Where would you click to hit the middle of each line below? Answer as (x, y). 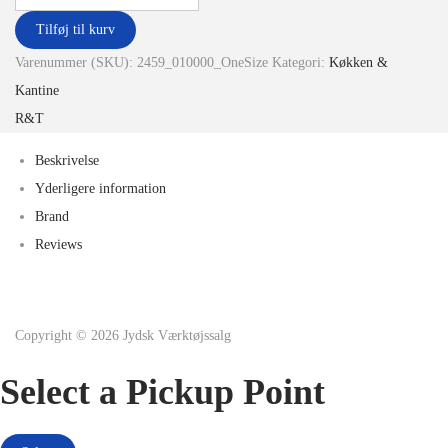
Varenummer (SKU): (76, 62)
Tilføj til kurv (75, 30)
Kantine (37, 90)
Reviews (58, 244)
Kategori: (300, 62)
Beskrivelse (67, 160)
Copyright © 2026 (69, 335)
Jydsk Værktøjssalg (177, 335)
